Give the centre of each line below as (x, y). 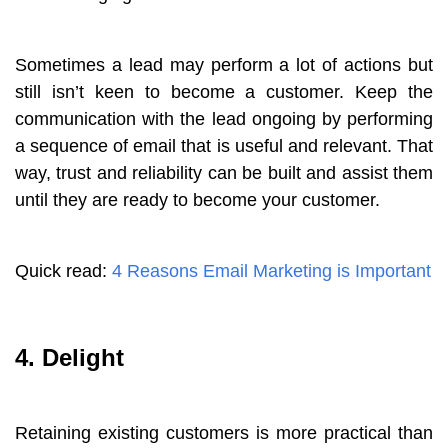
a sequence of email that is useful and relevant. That (224, 145)
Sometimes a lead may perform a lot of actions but (224, 64)
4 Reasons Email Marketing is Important (271, 270)
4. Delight (69, 357)
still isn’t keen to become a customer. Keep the (224, 91)
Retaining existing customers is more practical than (224, 432)
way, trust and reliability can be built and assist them (224, 172)
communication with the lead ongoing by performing (224, 118)
